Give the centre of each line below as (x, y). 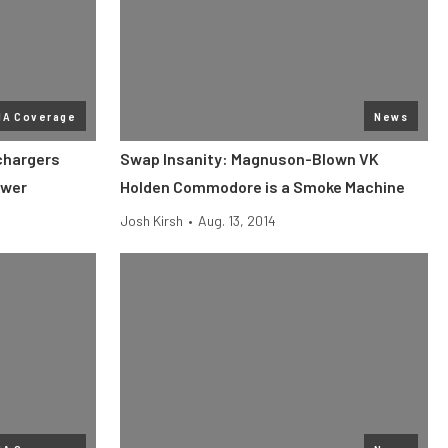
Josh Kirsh (151, 220)
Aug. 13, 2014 (237, 220)
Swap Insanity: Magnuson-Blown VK (249, 158)
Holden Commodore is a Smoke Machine (262, 186)
